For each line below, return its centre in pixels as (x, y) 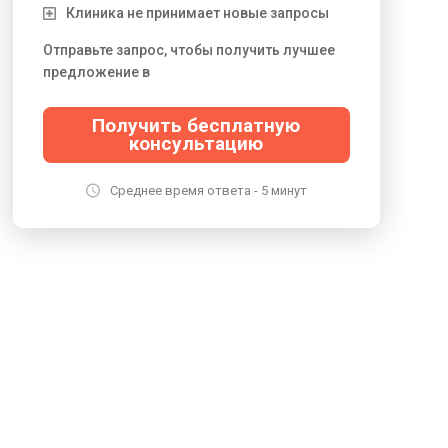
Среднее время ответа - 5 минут (208, 190)
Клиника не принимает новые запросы (197, 13)
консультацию (196, 143)
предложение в (96, 72)
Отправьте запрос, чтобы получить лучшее (188, 50)
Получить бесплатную (196, 125)
